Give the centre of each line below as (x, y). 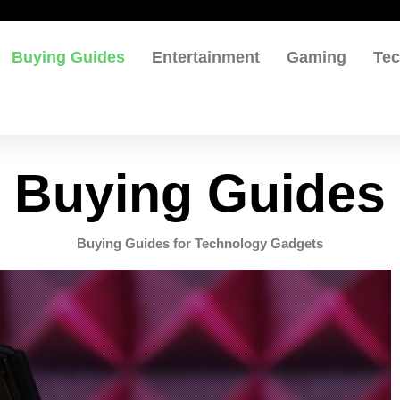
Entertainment (206, 57)
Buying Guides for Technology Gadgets (200, 243)
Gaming (317, 57)
